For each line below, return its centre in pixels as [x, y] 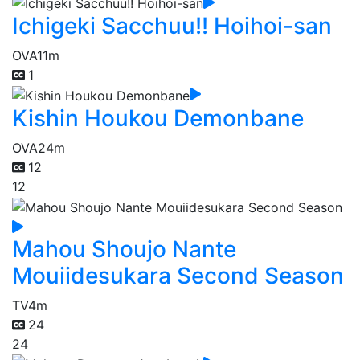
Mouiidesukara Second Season [178, 275]
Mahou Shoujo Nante [124, 249]
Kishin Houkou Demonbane [158, 118]
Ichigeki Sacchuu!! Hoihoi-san [172, 26]
